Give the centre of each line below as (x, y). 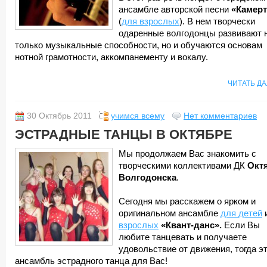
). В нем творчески (217, 21)
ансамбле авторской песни (175, 10)
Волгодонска (148, 178)
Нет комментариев (220, 116)
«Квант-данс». (191, 225)
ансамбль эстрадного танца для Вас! (91, 261)
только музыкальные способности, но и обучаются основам (139, 45)
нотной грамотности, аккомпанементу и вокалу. (111, 57)
